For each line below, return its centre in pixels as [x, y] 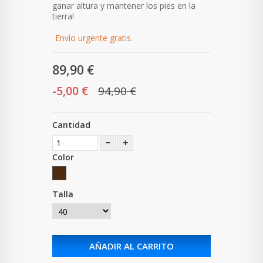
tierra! [63, 16]
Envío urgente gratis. [94, 38]
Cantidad [71, 125]
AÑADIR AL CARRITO [131, 246]
